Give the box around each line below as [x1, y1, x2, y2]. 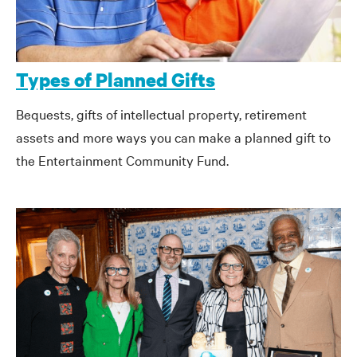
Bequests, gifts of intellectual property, [16, 104, 245, 123]
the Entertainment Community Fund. [16, 150, 229, 169]
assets [16, 127, 54, 146]
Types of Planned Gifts [16, 67, 215, 92]
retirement [245, 104, 307, 123]
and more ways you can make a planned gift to [54, 127, 331, 146]
